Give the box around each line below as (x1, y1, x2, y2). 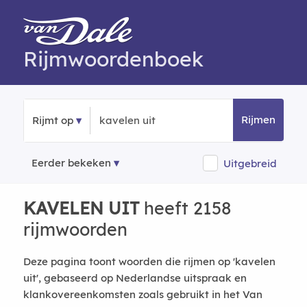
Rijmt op (32, 114, 73, 127)
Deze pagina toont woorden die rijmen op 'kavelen (23, 255, 275, 268)
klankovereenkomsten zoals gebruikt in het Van (23, 288, 262, 301)
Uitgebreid (223, 156, 278, 170)
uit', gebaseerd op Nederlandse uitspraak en (23, 271, 247, 284)
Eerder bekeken (31, 156, 111, 169)
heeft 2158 (138, 197, 231, 219)
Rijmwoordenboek (23, 46, 204, 72)
